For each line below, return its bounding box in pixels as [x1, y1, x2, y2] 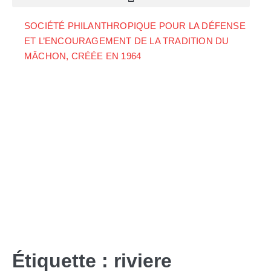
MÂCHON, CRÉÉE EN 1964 [24, 51, 142, 61]
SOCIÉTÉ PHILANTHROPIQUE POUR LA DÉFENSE [24, 21, 246, 31]
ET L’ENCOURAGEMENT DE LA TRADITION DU [24, 36, 229, 46]
